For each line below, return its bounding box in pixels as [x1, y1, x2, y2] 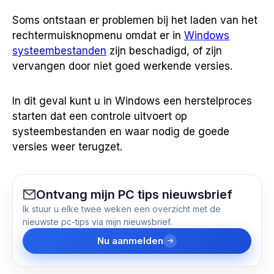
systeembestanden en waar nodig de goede [12, 125, 229, 138]
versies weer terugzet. [12, 140, 122, 153]
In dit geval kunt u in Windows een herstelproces [12, 94, 252, 107]
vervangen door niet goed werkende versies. [12, 59, 232, 72]
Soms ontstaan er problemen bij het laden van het [12, 13, 257, 26]
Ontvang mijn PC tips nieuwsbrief [36, 187, 232, 202]
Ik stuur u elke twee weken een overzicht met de [23, 203, 221, 214]
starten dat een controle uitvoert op [12, 109, 187, 122]
